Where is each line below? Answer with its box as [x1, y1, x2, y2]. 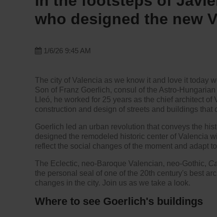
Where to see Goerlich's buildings [35, 195, 203, 207]
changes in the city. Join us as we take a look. [35, 178, 190, 187]
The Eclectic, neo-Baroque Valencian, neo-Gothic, [35, 159, 208, 168]
